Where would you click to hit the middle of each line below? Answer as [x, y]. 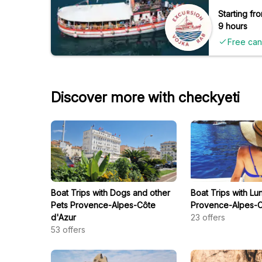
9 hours [233, 26]
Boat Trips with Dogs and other [111, 193]
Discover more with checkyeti [145, 97]
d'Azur [63, 217]
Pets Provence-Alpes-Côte [103, 205]
